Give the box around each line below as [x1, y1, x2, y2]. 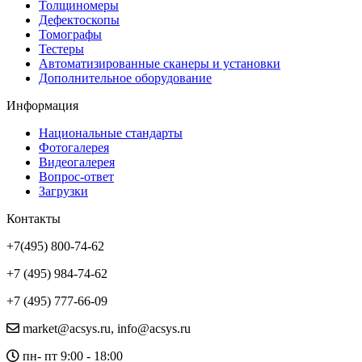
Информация [6, 98, 78, 112]
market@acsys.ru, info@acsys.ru [19, 321, 191, 335]
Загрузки [39, 183, 88, 198]
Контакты [6, 211, 61, 225]
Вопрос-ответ [39, 169, 114, 183]
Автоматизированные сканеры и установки [39, 56, 280, 70]
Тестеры [39, 41, 84, 56]
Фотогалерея [39, 140, 109, 154]
